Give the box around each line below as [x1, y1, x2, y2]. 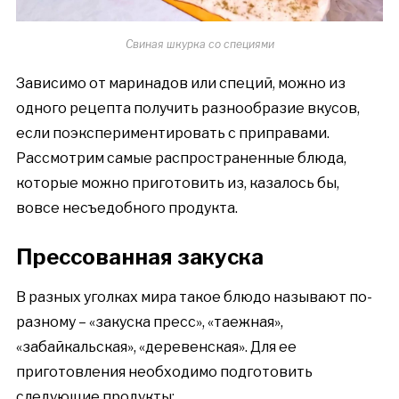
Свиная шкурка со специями [125, 37, 274, 51]
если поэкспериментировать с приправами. [15, 124, 330, 142]
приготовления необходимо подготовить [15, 362, 313, 380]
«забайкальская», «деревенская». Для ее [15, 338, 297, 355]
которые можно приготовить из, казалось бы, [15, 174, 339, 191]
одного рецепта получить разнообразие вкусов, [15, 99, 360, 117]
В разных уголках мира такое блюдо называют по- [15, 288, 372, 305]
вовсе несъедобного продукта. [15, 199, 238, 216]
